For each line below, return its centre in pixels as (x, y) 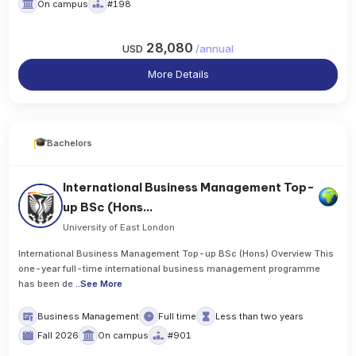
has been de (46, 283)
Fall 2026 (58, 335)
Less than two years (260, 316)
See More (102, 283)
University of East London (119, 228)
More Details (178, 75)
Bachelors (70, 143)
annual (217, 49)
